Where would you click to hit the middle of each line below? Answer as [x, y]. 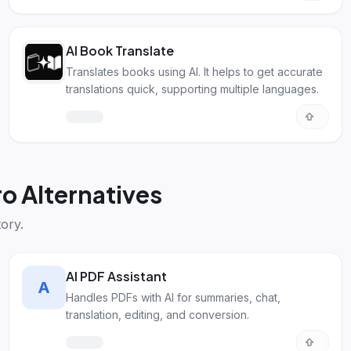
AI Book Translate [119, 51]
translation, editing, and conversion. [157, 315]
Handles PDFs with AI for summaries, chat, [173, 297]
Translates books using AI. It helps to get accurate [194, 72]
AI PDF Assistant [116, 276]
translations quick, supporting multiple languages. [192, 89]
